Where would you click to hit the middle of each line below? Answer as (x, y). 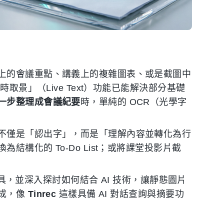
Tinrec (42, 194)
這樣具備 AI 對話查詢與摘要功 (120, 194)
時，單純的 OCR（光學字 (133, 102)
